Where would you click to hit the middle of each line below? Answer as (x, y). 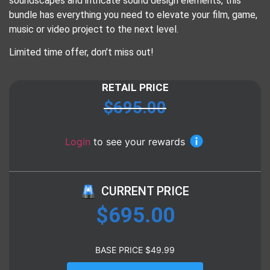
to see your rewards (139, 142)
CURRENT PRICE (145, 191)
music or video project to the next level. (94, 29)
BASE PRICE (120, 250)
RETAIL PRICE (135, 88)
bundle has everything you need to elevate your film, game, (133, 14)
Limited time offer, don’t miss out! (81, 52)
